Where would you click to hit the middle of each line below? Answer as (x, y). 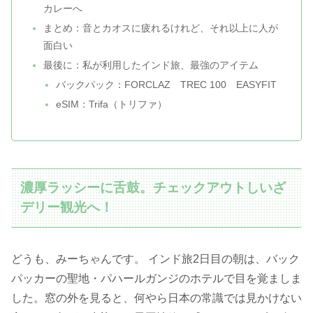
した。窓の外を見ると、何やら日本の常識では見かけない (156, 298)
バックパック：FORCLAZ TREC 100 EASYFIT (166, 84)
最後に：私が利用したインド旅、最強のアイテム (151, 65)
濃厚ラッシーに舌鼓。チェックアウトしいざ (153, 188)
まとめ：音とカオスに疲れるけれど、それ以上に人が (161, 28)
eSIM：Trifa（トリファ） (111, 104)
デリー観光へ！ (67, 208)
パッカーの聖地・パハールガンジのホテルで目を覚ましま (156, 278)
